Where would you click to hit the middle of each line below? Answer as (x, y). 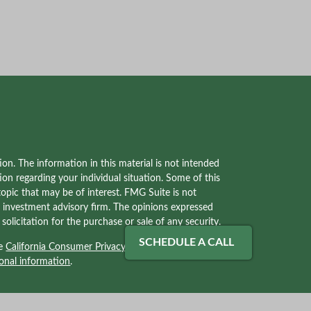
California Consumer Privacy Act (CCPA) (91, 247)
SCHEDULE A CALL (187, 242)
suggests (195, 247)
